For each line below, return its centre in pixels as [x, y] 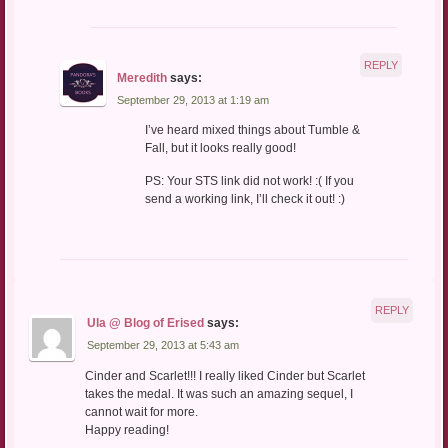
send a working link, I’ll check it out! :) [244, 199]
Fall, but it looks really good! [220, 148]
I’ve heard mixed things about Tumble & [252, 130]
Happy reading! [126, 429]
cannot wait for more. [141, 411]
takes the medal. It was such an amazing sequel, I [218, 393]
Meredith [142, 77]
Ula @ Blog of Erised [145, 323]
